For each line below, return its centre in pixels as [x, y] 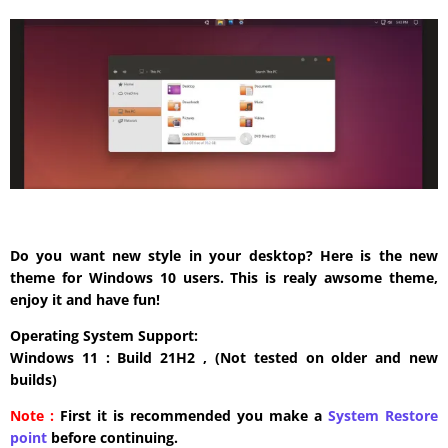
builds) [33, 379]
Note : [32, 415]
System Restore [383, 415]
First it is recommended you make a [191, 415]
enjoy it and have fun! [85, 299]
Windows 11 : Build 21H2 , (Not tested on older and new [224, 357]
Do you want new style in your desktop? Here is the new [224, 255]
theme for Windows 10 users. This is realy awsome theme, [224, 277]
